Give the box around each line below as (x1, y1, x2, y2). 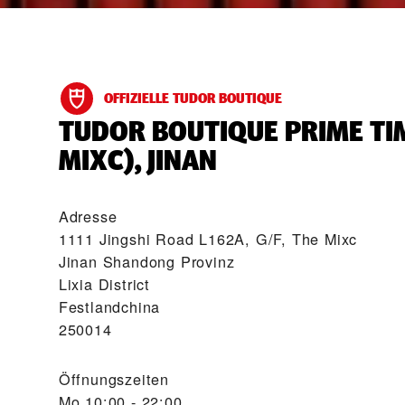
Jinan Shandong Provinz (58, 250, 235, 272)
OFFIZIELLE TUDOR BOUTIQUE (103, 89, 282, 108)
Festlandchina (58, 296, 161, 317)
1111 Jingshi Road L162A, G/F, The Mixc (58, 228, 358, 250)
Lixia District (58, 273, 150, 295)
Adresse (58, 205, 118, 227)
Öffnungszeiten (58, 368, 169, 390)
